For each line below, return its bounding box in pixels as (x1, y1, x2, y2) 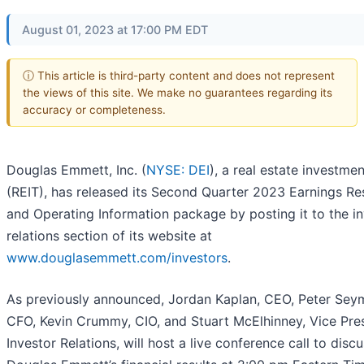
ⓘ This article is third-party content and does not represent (23, 68, 335, 82)
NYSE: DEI (146, 162, 210, 179)
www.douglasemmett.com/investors (6, 249, 227, 266)
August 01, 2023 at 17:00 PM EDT (22, 23, 208, 37)
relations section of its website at (6, 227, 212, 245)
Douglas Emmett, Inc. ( (6, 162, 146, 179)
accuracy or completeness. (23, 102, 166, 116)
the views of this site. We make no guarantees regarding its (23, 85, 332, 99)
